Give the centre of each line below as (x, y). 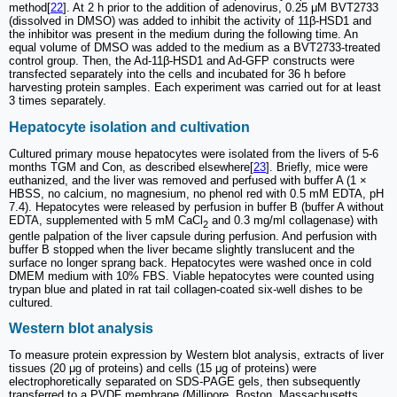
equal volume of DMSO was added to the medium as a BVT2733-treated (195, 48)
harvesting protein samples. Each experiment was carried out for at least (195, 88)
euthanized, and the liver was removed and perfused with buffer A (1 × (188, 180)
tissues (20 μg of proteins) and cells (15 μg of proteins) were (163, 369)
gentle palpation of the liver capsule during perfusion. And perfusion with (193, 236)
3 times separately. (58, 101)
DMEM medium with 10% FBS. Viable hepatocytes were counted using (191, 276)
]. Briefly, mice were (317, 167)
